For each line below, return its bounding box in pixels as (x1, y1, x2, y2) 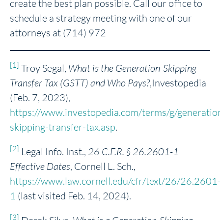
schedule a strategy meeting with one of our (10, 11, 192, 24)
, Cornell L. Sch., (70, 160, 136, 172)
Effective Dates (10, 160, 70, 172)
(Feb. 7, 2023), (10, 91, 70, 104)
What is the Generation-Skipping (68, 61, 196, 74)
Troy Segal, (19, 61, 68, 74)
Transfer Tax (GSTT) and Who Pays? (10, 76, 150, 89)
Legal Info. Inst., (19, 145, 88, 158)
